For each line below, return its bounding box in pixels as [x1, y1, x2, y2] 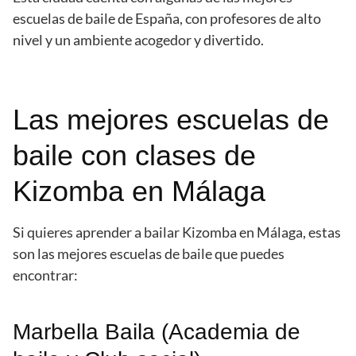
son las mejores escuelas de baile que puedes [13, 245, 284, 263]
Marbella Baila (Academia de [13, 319, 300, 345]
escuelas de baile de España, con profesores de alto [13, 10, 321, 28]
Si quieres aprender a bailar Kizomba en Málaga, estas [13, 223, 341, 242]
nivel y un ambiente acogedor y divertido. [13, 31, 264, 49]
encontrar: [13, 266, 78, 284]
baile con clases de [13, 139, 256, 172]
